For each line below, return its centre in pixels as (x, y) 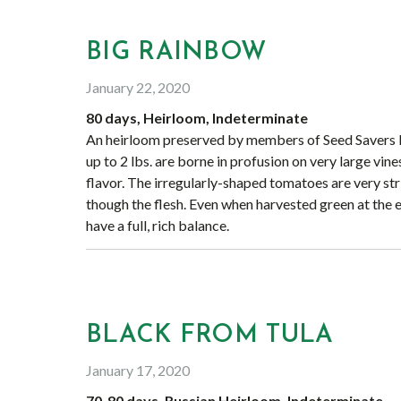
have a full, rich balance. (158, 225)
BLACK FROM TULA (210, 336)
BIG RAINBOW (176, 53)
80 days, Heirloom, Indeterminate (197, 118)
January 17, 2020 (138, 370)
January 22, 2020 (138, 87)
